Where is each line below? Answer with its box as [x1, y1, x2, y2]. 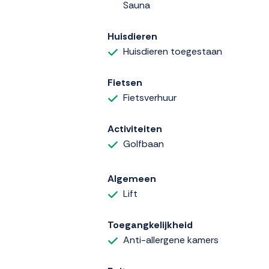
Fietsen [107, 76, 142, 89]
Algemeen [107, 172, 156, 185]
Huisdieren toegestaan [123, 45, 222, 58]
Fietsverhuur [123, 91, 177, 104]
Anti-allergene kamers [123, 233, 219, 246]
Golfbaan [123, 138, 164, 151]
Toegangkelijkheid [107, 218, 193, 231]
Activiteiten [107, 122, 162, 136]
